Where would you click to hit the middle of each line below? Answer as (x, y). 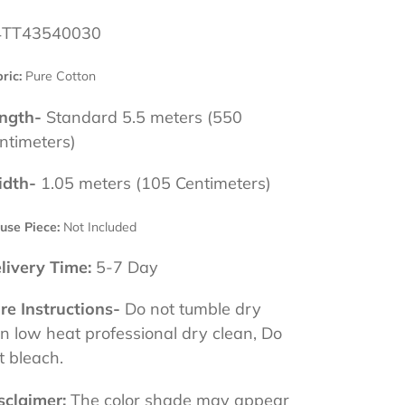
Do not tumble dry (193, 309)
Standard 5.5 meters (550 (144, 117)
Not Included (98, 226)
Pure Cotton (58, 76)
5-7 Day (127, 268)
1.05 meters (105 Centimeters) (153, 184)
